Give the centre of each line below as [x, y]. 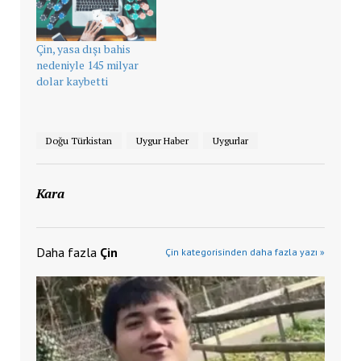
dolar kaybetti [72, 81]
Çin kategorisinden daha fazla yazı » [245, 251]
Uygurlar [230, 140]
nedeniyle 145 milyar [87, 64]
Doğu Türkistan [79, 140]
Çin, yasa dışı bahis [83, 48]
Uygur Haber [162, 140]
